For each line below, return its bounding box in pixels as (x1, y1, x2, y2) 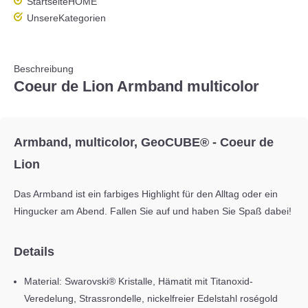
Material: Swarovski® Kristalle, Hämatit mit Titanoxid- (24, 276, 253, 287)
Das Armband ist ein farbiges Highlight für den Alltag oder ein (14, 188, 278, 199)
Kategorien (58, 12, 106, 23)
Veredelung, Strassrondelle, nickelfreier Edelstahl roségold (24, 293, 278, 304)
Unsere (27, 12, 58, 23)
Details (14, 245, 54, 258)
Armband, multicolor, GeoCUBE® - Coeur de (14, 135, 274, 149)
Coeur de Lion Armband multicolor (14, 78, 259, 95)
